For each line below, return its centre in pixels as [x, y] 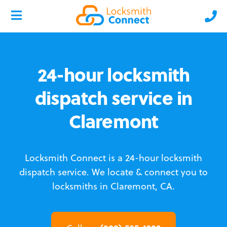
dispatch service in [113, 98]
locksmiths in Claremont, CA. [113, 186]
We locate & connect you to [150, 172]
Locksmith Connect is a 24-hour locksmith [113, 158]
